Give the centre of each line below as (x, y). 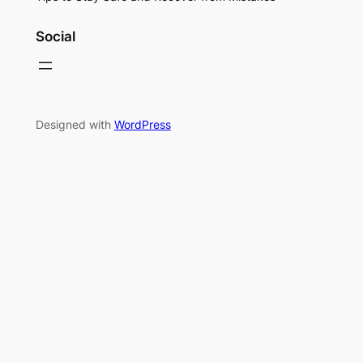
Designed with (75, 125)
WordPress (142, 125)
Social (55, 36)
